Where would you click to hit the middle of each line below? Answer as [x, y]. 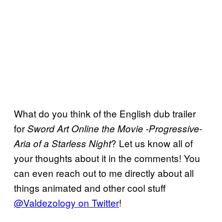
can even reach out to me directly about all [104, 172]
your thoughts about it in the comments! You [107, 158]
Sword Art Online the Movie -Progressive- [115, 128]
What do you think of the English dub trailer [105, 113]
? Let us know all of [152, 143]
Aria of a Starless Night [62, 143]
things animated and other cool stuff [90, 187]
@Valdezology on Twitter [66, 202]
